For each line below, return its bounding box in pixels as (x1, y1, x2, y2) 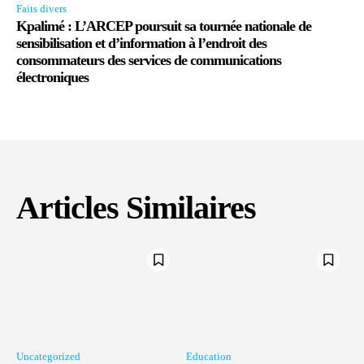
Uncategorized (16, 349, 80, 362)
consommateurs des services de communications (16, 51, 281, 68)
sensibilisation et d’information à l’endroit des (16, 34, 266, 51)
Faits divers (16, 2, 67, 15)
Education (186, 349, 232, 362)
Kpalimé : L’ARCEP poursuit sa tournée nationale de (16, 17, 311, 34)
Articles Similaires (16, 188, 256, 226)
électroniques (16, 68, 89, 85)
